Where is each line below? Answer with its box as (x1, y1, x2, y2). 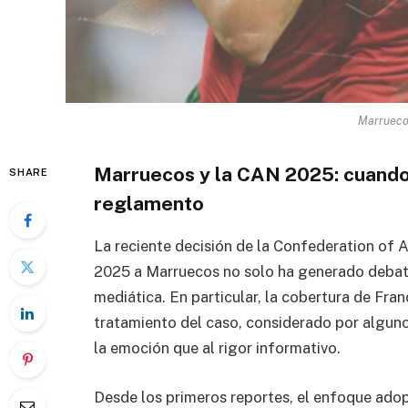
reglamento (94, 192, 204, 216)
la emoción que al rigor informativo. (94, 339, 341, 358)
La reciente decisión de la (94, 237, 273, 256)
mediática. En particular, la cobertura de (94, 288, 374, 307)
